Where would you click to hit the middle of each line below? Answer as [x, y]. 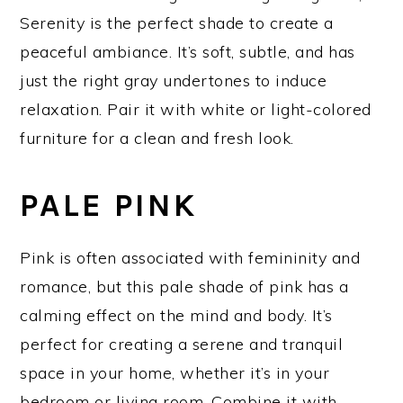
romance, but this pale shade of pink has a [184, 286]
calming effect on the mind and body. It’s [176, 315]
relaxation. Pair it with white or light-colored [196, 109]
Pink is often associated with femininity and [190, 257]
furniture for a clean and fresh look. [157, 138]
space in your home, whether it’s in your [175, 372]
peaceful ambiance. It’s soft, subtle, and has [188, 51]
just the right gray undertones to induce [174, 80]
